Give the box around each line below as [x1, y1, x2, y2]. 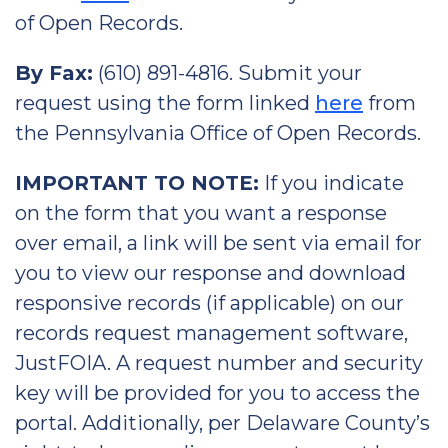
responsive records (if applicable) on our [15, 291, 404, 315]
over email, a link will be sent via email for [15, 231, 422, 255]
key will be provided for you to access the [15, 381, 420, 405]
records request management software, [15, 321, 408, 345]
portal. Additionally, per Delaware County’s [15, 411, 430, 435]
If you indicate [259, 171, 404, 195]
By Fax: [15, 61, 93, 85]
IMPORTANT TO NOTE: [15, 171, 259, 195]
